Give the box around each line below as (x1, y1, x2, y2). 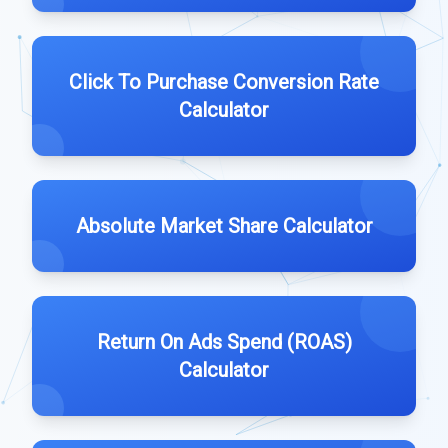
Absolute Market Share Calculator (75, 214, 373, 238)
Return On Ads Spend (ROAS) (96, 330, 352, 354)
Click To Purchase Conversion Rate (69, 70, 379, 94)
